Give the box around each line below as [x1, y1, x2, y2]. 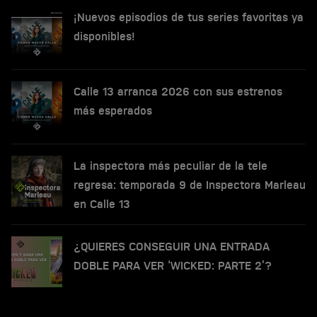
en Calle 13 [74, 196, 130, 212]
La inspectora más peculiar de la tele [74, 158, 267, 173]
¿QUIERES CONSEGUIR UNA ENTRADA [74, 238, 270, 254]
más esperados [74, 103, 152, 118]
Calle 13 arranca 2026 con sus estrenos [74, 83, 282, 99]
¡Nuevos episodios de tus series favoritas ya [74, 9, 304, 25]
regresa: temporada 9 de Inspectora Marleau [74, 177, 306, 192]
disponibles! [74, 28, 135, 44]
